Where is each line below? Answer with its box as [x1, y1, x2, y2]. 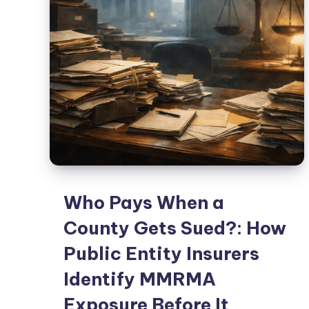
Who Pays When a [63, 191, 224, 215]
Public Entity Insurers [63, 242, 259, 266]
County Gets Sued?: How [63, 217, 286, 240]
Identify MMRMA [63, 268, 216, 291]
